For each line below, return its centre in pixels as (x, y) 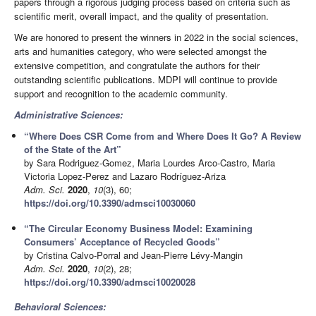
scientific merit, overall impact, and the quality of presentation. (141, 16)
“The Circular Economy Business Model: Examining (139, 228)
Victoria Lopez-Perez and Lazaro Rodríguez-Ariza (125, 176)
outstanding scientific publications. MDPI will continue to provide (146, 80)
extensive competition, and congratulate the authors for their (137, 66)
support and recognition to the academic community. (121, 94)
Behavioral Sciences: (60, 306)
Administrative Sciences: (68, 115)
